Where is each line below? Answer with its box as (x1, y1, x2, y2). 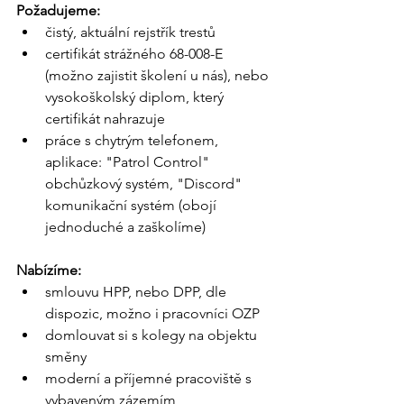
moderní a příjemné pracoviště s (45, 370, 255, 388)
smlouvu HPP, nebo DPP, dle (45, 283, 230, 301)
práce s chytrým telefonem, (45, 132, 222, 150)
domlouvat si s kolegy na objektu (45, 326, 261, 344)
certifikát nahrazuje (45, 110, 165, 128)
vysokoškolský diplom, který (45, 88, 227, 106)
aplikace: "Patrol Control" (45, 153, 213, 171)
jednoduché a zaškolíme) (45, 218, 206, 236)
